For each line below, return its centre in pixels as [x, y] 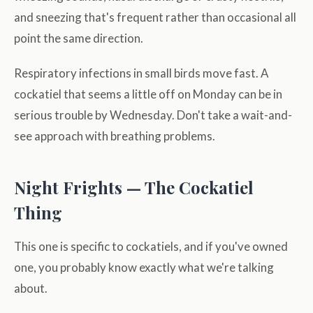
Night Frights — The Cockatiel [134, 188]
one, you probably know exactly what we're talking [144, 268]
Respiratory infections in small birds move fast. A [141, 73]
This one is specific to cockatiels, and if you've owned [151, 247]
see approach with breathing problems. [115, 136]
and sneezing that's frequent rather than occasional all [155, 17]
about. [31, 289]
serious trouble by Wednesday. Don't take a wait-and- [153, 115]
